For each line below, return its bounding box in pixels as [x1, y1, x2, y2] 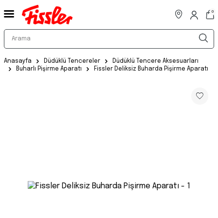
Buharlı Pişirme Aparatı [16, 66, 82, 72]
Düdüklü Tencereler [44, 58, 100, 64]
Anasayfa [4, 58, 32, 64]
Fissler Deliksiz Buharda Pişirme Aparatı [94, 66, 208, 72]
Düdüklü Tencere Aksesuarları [112, 58, 199, 64]
